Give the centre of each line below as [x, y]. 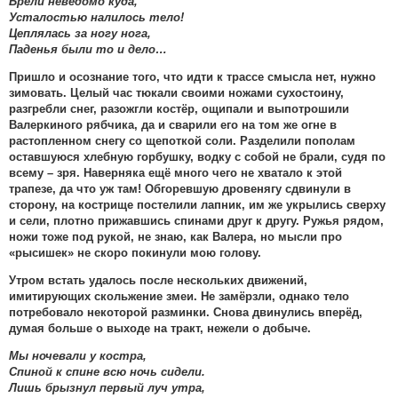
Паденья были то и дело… [88, 49]
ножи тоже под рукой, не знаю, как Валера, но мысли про [175, 237]
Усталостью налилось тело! [96, 17]
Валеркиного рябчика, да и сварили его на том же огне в [173, 125]
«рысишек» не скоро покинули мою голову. [135, 253]
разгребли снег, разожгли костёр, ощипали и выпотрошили [179, 109]
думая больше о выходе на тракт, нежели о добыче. [160, 329]
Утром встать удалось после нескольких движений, [158, 281]
